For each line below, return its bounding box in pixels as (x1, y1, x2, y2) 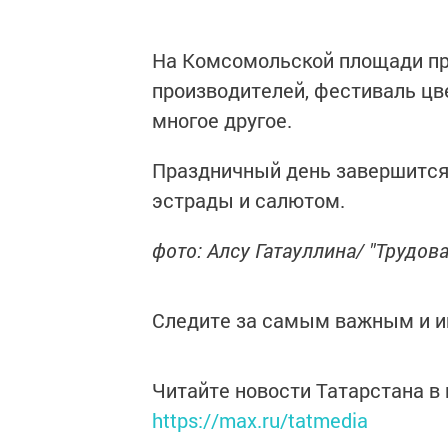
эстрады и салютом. (152, 187, 345, 213)
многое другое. (152, 107, 297, 133)
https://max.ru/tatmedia (152, 407, 368, 433)
